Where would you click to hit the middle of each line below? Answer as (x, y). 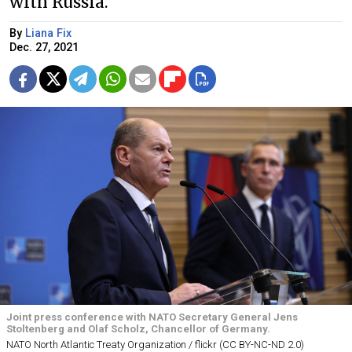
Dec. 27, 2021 (44, 47)
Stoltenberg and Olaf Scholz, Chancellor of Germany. (138, 328)
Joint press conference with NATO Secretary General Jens (152, 317)
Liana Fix (48, 33)
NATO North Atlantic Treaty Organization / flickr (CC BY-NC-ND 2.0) (155, 344)
